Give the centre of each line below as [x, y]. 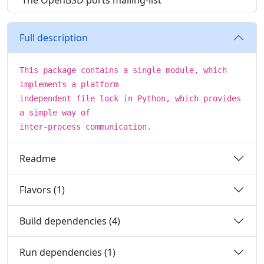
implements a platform [69, 84]
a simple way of [55, 113]
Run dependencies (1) [67, 252]
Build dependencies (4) [70, 221]
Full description [54, 37]
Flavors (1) [42, 189]
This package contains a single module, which [123, 70]
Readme [38, 158]
